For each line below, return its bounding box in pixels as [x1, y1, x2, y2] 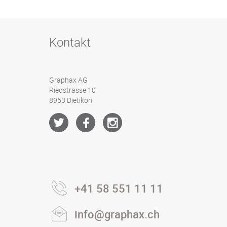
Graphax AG [49, 75, 88, 85]
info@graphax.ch [74, 207, 160, 221]
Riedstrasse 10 [49, 85, 96, 95]
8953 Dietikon [49, 95, 92, 105]
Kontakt [49, 34, 91, 50]
